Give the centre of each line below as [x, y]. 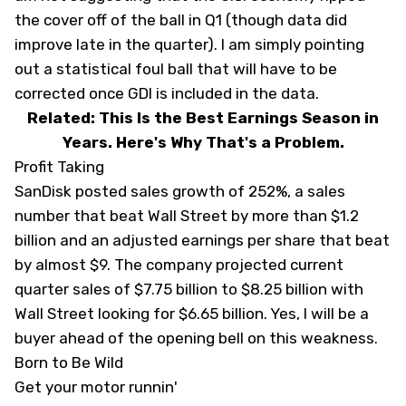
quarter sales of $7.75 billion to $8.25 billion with [189, 290]
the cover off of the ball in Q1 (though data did [181, 20]
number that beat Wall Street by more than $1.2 [187, 216]
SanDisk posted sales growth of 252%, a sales [180, 192]
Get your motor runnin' [98, 387]
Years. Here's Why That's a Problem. [203, 143]
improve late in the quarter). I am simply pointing [189, 45]
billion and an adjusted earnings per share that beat [202, 241]
